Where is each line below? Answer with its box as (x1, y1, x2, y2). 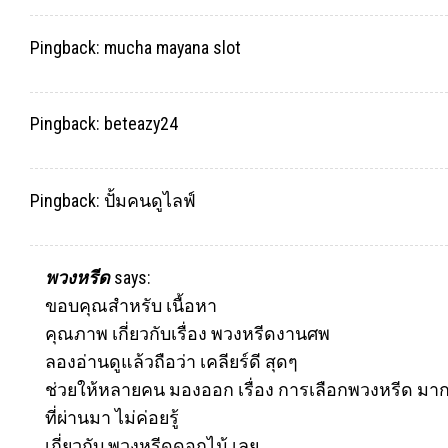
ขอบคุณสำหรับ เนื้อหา (45, 295, 217, 317)
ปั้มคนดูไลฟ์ (104, 190, 196, 212)
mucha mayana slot (104, 36, 241, 58)
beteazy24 (104, 113, 178, 135)
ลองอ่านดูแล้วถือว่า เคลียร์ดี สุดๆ (45, 351, 298, 373)
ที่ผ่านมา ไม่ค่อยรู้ (45, 407, 179, 429)
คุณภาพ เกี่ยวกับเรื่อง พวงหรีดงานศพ (45, 323, 330, 345)
